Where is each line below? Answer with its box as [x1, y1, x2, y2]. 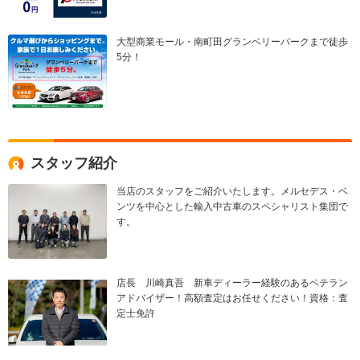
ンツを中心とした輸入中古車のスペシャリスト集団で [117, 201, 348, 213]
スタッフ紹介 [31, 155, 117, 172]
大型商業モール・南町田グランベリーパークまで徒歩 [117, 36, 348, 48]
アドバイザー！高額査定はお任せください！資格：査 [117, 292, 348, 304]
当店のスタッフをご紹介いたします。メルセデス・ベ [117, 186, 348, 198]
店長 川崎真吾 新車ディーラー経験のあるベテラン [117, 276, 348, 288]
